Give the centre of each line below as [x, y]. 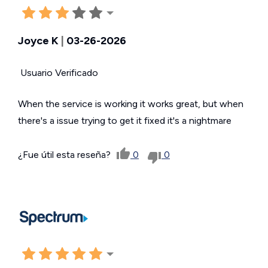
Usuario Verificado [58, 72]
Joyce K [38, 40]
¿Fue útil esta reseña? [66, 154]
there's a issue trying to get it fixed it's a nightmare [125, 120]
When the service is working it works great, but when [131, 103]
